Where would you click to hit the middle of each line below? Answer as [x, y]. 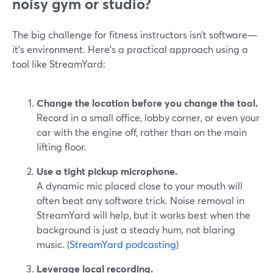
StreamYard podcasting [123, 244]
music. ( [53, 244]
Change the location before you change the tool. [147, 103]
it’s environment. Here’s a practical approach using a [130, 49]
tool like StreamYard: [59, 64]
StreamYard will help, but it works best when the [144, 215]
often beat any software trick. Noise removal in [140, 200]
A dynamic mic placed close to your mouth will [140, 186]
